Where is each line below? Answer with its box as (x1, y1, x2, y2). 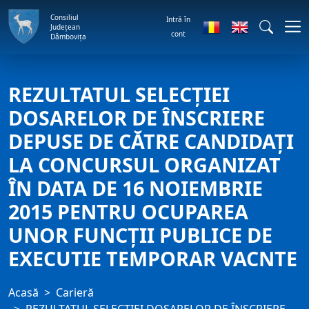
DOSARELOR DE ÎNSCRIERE (8, 104, 265, 131)
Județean (50, 21, 80, 32)
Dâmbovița (50, 31, 86, 41)
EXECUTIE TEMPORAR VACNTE (8, 245, 297, 272)
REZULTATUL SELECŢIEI (8, 81, 230, 108)
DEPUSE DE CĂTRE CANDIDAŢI (8, 128, 294, 154)
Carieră (56, 285, 94, 300)
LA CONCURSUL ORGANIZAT (8, 151, 281, 178)
